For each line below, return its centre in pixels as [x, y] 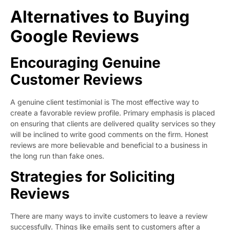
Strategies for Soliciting [93, 177]
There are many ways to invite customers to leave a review [109, 216]
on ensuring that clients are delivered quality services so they [113, 123]
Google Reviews [75, 36]
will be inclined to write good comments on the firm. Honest [109, 134]
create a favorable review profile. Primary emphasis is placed [113, 112]
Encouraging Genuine [85, 62]
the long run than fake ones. [57, 156]
